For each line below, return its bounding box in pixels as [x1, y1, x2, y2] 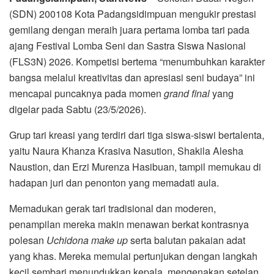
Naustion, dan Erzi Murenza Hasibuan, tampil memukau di [9, 159, 261, 174]
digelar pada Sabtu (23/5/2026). [9, 102, 146, 116]
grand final [164, 86, 210, 100]
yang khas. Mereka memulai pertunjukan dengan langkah [9, 248, 257, 263]
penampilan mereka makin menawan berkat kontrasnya [9, 217, 249, 231]
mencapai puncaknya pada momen [9, 86, 164, 100]
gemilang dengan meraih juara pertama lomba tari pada [9, 22, 250, 37]
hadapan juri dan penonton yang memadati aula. [9, 175, 219, 190]
